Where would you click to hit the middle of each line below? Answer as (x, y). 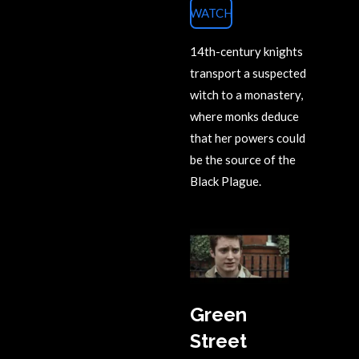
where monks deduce (244, 116)
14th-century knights (246, 51)
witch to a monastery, (246, 94)
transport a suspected (248, 73)
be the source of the (243, 159)
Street (218, 341)
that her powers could (248, 137)
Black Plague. (226, 181)
